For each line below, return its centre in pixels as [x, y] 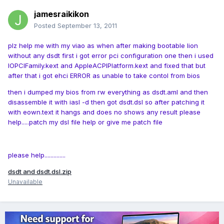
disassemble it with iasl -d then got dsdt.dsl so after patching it [106, 102]
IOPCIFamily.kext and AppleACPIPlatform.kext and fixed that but [107, 66]
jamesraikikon [61, 14]
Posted [46, 26]
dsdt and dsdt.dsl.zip [40, 172]
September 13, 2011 [87, 26]
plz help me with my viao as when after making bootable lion [103, 46]
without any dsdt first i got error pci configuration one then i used [111, 56]
